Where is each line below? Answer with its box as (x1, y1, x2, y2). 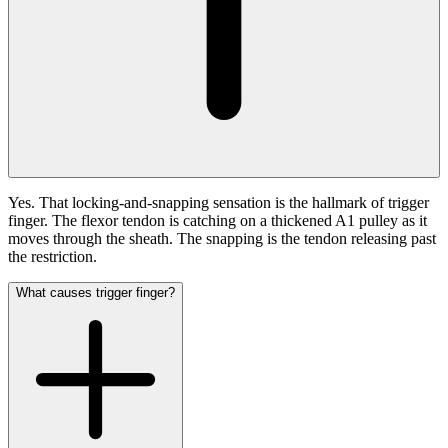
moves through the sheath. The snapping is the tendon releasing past (8, 230, 436, 248)
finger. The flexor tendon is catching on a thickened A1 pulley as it (8, 212, 427, 230)
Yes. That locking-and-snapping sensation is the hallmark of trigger (8, 194, 429, 212)
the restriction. (8, 248, 97, 266)
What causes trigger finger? (16, 285, 175, 301)
